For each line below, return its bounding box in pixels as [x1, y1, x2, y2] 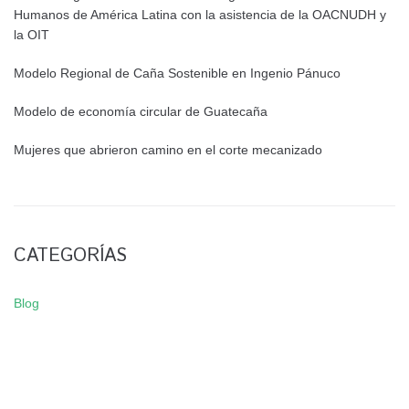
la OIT [14, 27, 49, 43]
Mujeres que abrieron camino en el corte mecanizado [14, 142, 322, 158]
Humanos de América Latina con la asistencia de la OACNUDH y [14, 7, 386, 23]
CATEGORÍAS [14, 243, 127, 270]
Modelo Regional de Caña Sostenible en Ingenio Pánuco [14, 66, 341, 81]
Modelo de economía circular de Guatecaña [14, 104, 267, 120]
